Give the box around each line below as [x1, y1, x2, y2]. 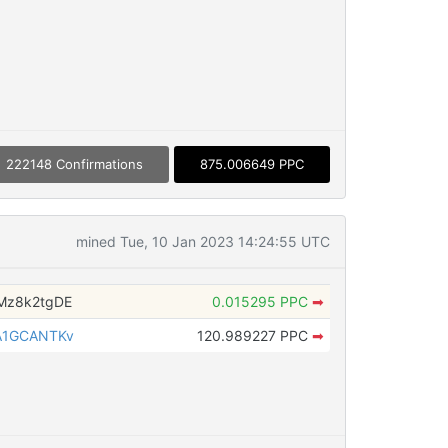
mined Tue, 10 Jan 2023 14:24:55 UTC [75, 233, 330, 251]
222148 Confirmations [5, 156, 143, 173]
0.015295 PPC [211, 293, 312, 311]
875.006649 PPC [199, 156, 304, 173]
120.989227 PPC [196, 327, 312, 345]
